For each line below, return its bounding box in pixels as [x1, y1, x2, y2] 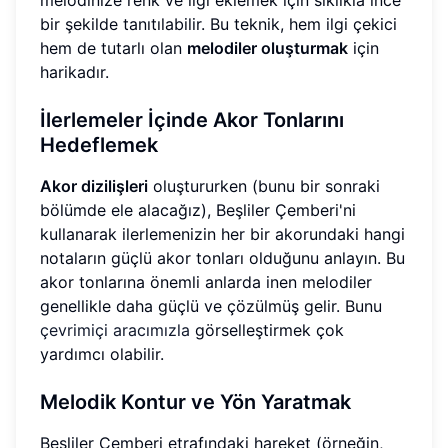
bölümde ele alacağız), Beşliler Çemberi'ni [40, 200, 356, 221]
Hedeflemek [40, 133, 158, 158]
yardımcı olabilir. [40, 344, 164, 365]
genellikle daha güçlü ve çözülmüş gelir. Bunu [40, 296, 382, 317]
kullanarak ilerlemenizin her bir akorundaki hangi [40, 224, 405, 245]
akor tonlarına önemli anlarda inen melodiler [40, 272, 372, 293]
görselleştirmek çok [190, 320, 344, 341]
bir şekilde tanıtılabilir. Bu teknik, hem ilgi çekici [40, 14, 397, 35]
